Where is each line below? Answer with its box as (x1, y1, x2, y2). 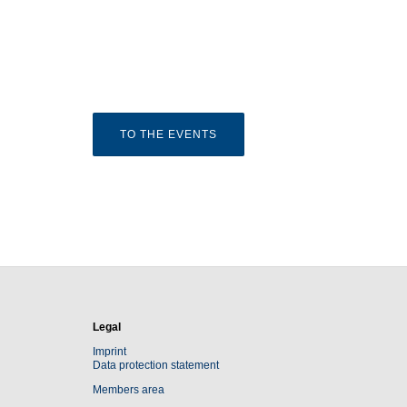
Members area (93, 383, 164, 397)
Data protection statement (93, 359, 219, 372)
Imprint (93, 345, 126, 359)
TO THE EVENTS (120, 128, 217, 142)
